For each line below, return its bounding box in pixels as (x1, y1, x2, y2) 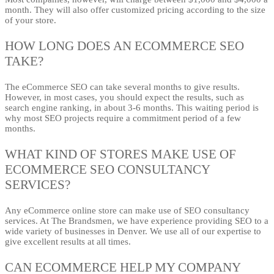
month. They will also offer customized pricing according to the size (5, 5, 265, 15)
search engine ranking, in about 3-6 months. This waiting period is (5, 103, 259, 113)
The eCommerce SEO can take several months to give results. (5, 82, 240, 92)
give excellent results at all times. (5, 237, 131, 247)
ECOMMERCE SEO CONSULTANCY (5, 162, 210, 177)
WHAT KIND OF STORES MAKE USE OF (5, 147, 236, 162)
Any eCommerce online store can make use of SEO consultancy (5, 206, 250, 216)
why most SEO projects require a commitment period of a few (5, 113, 241, 124)
